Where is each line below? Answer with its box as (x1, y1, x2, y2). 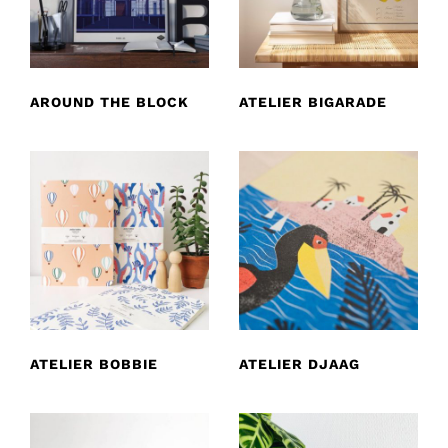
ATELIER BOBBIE (30, 355, 158, 372)
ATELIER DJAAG (239, 355, 360, 372)
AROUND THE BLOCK (30, 93, 189, 110)
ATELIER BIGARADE (239, 93, 387, 110)
